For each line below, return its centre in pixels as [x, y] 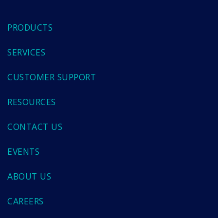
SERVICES [26, 52]
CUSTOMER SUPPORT [52, 77]
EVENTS [23, 151]
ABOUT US [29, 176]
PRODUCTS [30, 27]
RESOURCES [32, 101]
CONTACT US [35, 126]
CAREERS [26, 201]
